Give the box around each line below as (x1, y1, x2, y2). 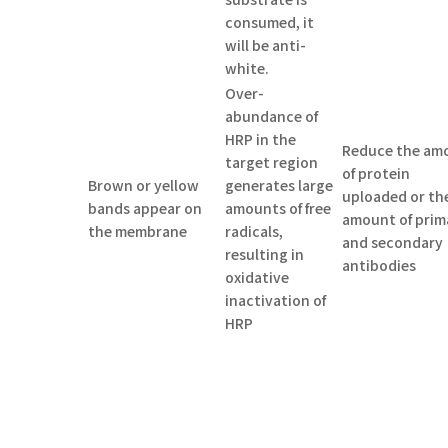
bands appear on (88, 197, 203, 218)
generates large (225, 174, 334, 195)
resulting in (225, 243, 305, 264)
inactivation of (225, 289, 327, 310)
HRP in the (225, 128, 297, 149)
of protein (342, 162, 411, 183)
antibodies (342, 254, 417, 275)
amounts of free (225, 197, 332, 218)
